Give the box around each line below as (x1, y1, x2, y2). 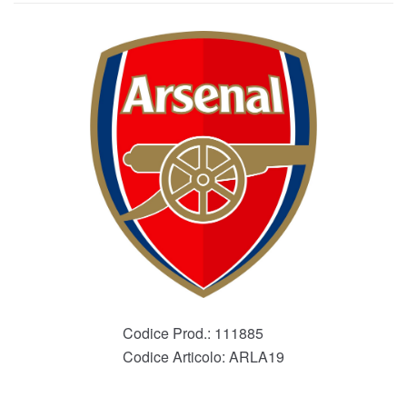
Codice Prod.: (123, 322, 214, 343)
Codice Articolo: (123, 345, 229, 367)
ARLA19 (229, 345, 284, 367)
